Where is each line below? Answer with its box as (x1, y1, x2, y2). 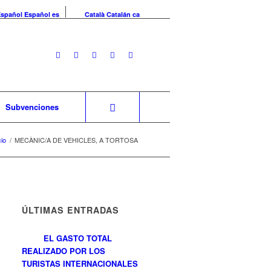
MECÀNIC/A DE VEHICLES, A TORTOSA (15, 135, 138, 145)
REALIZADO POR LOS (22, 245, 106, 256)
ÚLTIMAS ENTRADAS (22, 204, 120, 216)
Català (85, 10, 105, 19)
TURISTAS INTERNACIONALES (22, 258, 139, 269)
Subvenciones (5, 101, 59, 113)
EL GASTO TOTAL (44, 232, 113, 244)
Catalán (106, 10, 131, 19)
